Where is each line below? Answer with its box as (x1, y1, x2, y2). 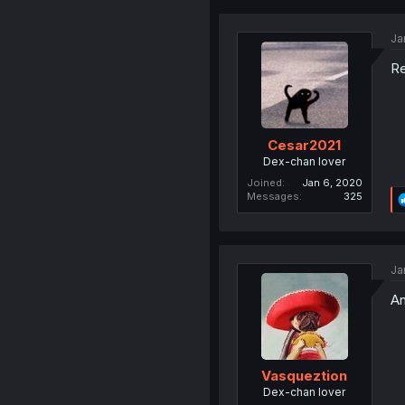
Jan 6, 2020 (301, 175, 363, 189)
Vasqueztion (261, 367, 348, 385)
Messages (246, 189, 299, 202)
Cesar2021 (268, 136, 342, 154)
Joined (246, 175, 282, 189)
